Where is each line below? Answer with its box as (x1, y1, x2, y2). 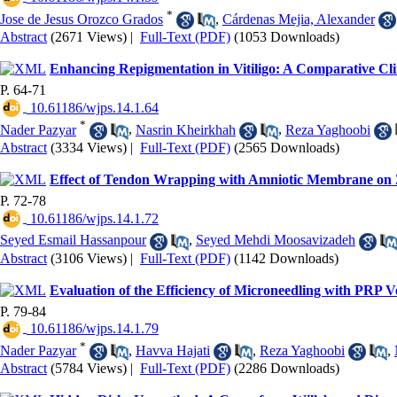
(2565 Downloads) (234, 139, 339, 155)
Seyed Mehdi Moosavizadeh (196, 232, 355, 248)
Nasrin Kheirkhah (136, 121, 236, 137)
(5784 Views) (51, 361, 127, 377)
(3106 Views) (51, 250, 127, 266)
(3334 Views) (51, 139, 127, 155)
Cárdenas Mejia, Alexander (222, 11, 375, 27)
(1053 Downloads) (234, 29, 339, 45)
